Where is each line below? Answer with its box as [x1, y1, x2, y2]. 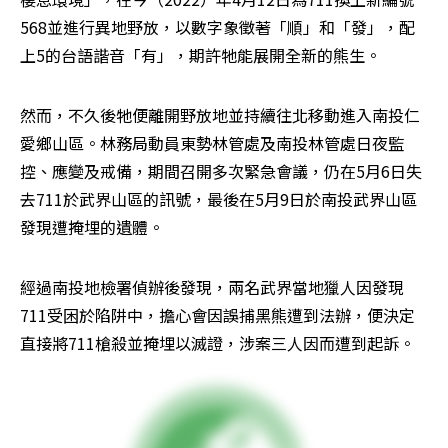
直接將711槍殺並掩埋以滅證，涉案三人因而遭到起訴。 [20, 330, 415, 355]
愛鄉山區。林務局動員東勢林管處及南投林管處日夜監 [20, 130, 404, 155]
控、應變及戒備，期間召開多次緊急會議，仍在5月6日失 [20, 158, 422, 183]
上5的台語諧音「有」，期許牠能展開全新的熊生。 [20, 42, 381, 67]
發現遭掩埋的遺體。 [20, 214, 164, 239]
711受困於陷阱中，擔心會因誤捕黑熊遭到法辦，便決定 [20, 302, 415, 327]
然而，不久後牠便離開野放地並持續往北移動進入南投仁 [20, 102, 420, 127]
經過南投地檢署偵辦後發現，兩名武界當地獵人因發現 [20, 274, 404, 299]
